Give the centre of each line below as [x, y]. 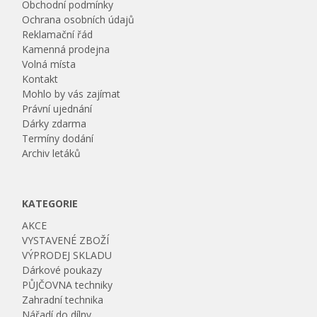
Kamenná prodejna [66, 49]
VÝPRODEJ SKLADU [67, 255]
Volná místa [49, 64]
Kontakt [40, 79]
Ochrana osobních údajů [79, 19]
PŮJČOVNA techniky [68, 285]
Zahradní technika [63, 300]
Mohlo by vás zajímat [71, 94]
